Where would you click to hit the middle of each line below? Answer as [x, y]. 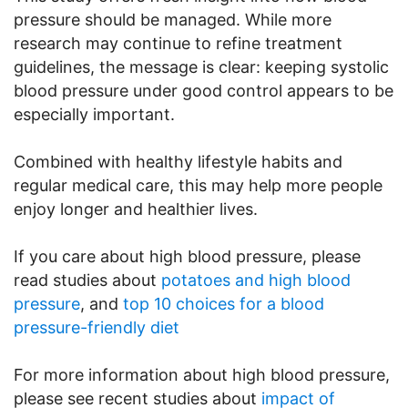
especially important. [94, 114]
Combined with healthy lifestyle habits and [178, 161]
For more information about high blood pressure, [202, 374]
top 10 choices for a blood [224, 303]
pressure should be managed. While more [173, 19]
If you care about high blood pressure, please [187, 256]
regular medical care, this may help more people [198, 185]
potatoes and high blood [256, 280]
